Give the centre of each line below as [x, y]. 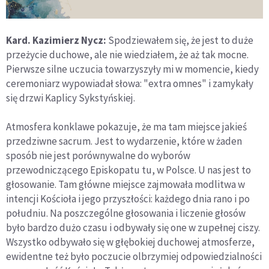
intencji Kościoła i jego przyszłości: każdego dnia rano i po [128, 198]
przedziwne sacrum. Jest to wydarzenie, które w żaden [124, 141]
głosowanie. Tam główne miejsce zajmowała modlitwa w [125, 184]
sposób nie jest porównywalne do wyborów [98, 155]
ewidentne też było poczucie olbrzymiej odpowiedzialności [134, 256]
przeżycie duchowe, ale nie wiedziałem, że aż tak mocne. [127, 54]
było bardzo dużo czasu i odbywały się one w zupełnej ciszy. [133, 227]
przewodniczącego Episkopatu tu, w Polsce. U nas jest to [128, 170]
